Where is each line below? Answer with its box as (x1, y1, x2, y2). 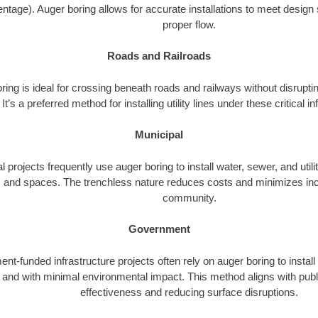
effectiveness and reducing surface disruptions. (80, 285, 298, 298)
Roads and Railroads (107, 50, 211, 62)
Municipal (135, 128, 183, 141)
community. (162, 191, 216, 204)
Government (128, 223, 190, 236)
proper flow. (163, 18, 216, 31)
